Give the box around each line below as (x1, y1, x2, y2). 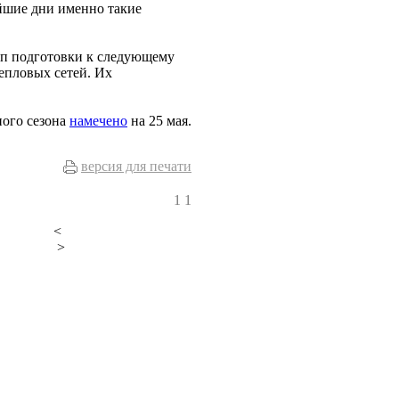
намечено (69, 112, 127, 128)
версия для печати (81, 158, 191, 174)
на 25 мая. (127, 112, 191, 128)
